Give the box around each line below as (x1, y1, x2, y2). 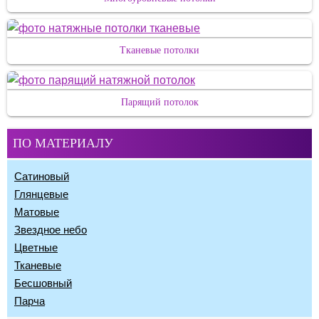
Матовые (14, 206, 59, 218)
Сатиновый (14, 170, 69, 182)
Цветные (14, 241, 58, 253)
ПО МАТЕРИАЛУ (13, 136, 113, 150)
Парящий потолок (120, 97, 199, 108)
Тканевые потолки (120, 45, 199, 56)
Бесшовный (14, 277, 72, 289)
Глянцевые (14, 188, 68, 200)
